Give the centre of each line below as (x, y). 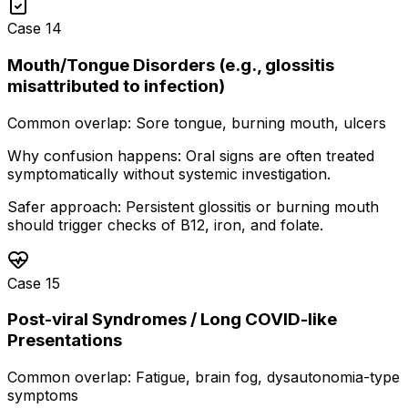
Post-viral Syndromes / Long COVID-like (172, 320)
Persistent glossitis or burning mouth (252, 206)
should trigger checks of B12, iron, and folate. (165, 224)
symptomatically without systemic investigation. (169, 173)
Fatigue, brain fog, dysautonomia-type (268, 377)
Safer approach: (64, 206)
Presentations (65, 341)
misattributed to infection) (116, 86)
